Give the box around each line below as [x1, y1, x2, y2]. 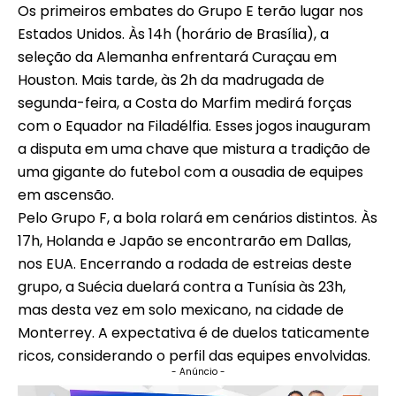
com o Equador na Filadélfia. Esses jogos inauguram [18, 116, 370, 137]
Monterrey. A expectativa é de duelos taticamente [18, 323, 369, 344]
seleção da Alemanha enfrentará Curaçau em [18, 47, 337, 68]
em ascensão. [18, 185, 114, 206]
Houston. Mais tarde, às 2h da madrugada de [18, 70, 324, 91]
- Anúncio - [171, 365, 225, 379]
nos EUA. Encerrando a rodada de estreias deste [18, 254, 352, 275]
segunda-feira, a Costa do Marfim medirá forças [18, 93, 352, 114]
